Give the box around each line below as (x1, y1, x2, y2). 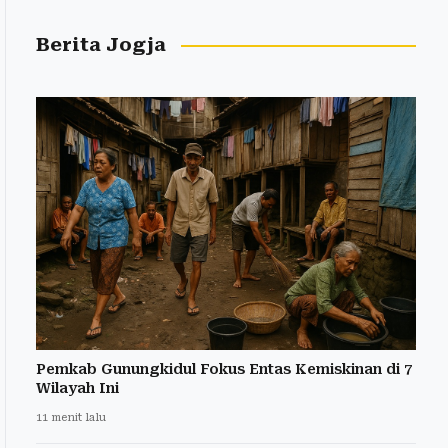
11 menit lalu (36, 411, 106, 425)
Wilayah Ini (36, 380, 119, 397)
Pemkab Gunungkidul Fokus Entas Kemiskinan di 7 (36, 361, 412, 378)
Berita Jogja (36, 34, 166, 56)
